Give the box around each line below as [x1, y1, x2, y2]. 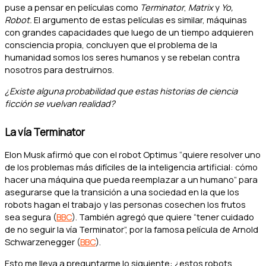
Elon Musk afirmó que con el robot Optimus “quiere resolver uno [5, 148, 261, 161]
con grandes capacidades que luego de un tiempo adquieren [5, 26, 254, 38]
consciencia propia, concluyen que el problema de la [5, 38, 217, 50]
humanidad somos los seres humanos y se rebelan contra [5, 50, 240, 63]
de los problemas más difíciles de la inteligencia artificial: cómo [5, 161, 258, 173]
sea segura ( [5, 211, 56, 223]
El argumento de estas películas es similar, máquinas [34, 13, 247, 26]
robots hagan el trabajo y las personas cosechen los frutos [5, 198, 246, 211]
